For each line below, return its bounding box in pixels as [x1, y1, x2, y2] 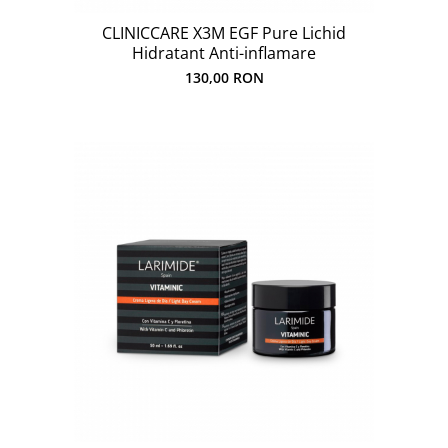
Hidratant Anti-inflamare [132, 42, 316, 64]
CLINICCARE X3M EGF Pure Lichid [102, 22, 346, 44]
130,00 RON [184, 68, 264, 87]
